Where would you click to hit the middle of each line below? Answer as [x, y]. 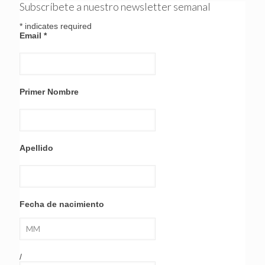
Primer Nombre [49, 91]
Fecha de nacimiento [62, 204]
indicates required [57, 26]
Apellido [36, 148]
